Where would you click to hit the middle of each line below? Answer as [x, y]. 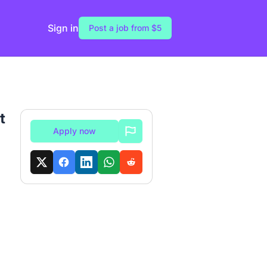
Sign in [63, 28]
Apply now [74, 131]
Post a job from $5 [125, 28]
